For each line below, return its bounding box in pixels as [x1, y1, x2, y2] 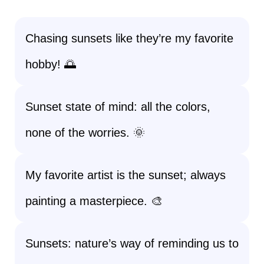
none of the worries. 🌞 [25, 126, 145, 139]
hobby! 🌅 [25, 58, 76, 71]
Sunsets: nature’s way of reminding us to [25, 237, 239, 250]
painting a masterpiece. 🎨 [25, 194, 163, 207]
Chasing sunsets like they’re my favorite [25, 32, 233, 45]
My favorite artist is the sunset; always [25, 169, 226, 181]
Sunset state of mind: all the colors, [25, 100, 210, 113]
